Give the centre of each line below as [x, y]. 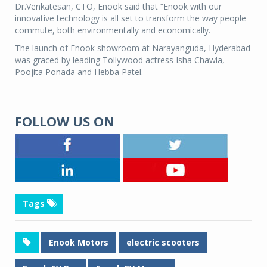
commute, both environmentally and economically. [113, 30]
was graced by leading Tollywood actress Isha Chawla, [120, 60]
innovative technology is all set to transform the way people [131, 18]
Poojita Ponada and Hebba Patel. [79, 72]
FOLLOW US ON [65, 121]
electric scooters [163, 243]
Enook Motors [79, 243]
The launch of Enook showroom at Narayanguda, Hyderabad [133, 48]
